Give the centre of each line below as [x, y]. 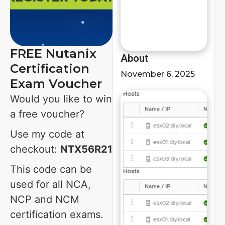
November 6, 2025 [158, 74]
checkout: [35, 149]
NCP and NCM [45, 199]
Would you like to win [61, 99]
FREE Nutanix [53, 53]
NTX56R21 [86, 149]
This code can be [51, 169]
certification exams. [57, 214]
